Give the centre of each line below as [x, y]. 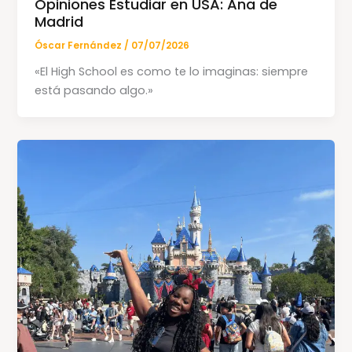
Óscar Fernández [80, 46]
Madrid [59, 22]
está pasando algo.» [94, 91]
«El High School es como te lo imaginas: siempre [172, 72]
